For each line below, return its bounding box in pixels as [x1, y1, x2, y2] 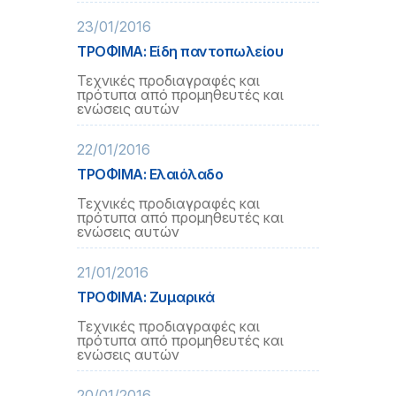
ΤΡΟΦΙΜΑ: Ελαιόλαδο [77, 165, 224, 183]
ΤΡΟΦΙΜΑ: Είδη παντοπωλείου [77, 42, 284, 60]
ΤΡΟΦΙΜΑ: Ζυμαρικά [77, 288, 215, 306]
